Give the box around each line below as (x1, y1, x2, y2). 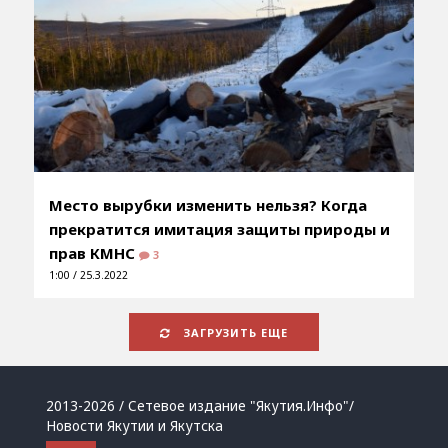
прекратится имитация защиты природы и (48, 218, 390, 239)
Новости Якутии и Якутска (46, 416, 224, 435)
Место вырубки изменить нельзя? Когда (48, 194, 367, 215)
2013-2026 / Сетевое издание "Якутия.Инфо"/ (46, 396, 355, 415)
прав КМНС (48, 242, 139, 263)
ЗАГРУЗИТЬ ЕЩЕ (179, 324, 288, 340)
